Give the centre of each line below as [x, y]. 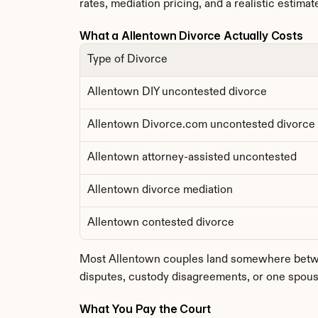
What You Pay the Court [145, 309]
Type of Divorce [127, 60]
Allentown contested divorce [161, 223]
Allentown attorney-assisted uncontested [192, 158]
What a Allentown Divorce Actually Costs [191, 35]
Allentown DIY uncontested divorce [177, 92]
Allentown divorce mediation [160, 190]
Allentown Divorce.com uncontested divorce [201, 125]
